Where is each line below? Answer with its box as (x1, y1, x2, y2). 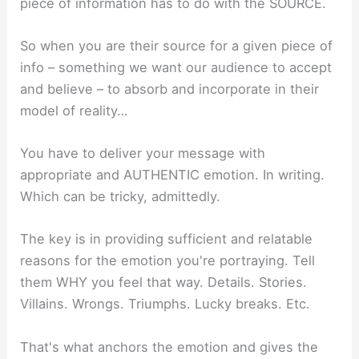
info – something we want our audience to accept (20, 58, 333, 75)
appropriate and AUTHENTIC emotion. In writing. (20, 167, 325, 184)
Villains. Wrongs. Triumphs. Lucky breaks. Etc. (20, 296, 311, 313)
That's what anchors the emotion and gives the (20, 338, 319, 355)
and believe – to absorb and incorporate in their (20, 80, 320, 97)
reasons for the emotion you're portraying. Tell (20, 252, 316, 269)
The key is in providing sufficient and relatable (20, 231, 313, 248)
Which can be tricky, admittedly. (20, 188, 221, 205)
